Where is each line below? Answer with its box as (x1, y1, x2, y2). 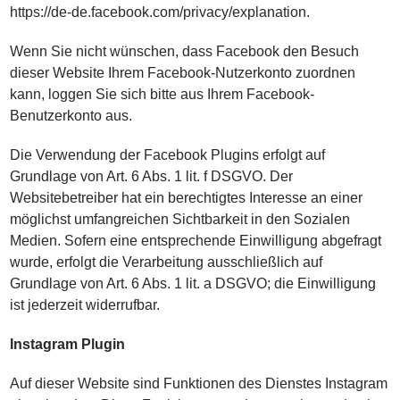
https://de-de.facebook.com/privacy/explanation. (10, 4, 311, 20)
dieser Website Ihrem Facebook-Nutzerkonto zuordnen (10, 65, 356, 80)
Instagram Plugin (10, 337, 126, 352)
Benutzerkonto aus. (10, 108, 133, 123)
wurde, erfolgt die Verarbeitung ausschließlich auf (10, 254, 323, 270)
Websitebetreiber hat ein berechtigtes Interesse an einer (10, 190, 363, 205)
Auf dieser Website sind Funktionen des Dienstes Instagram (10, 376, 388, 391)
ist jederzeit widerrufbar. (10, 297, 161, 312)
